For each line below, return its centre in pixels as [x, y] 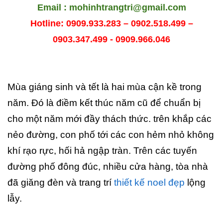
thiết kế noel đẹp [149, 182]
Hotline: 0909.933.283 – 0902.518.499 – [111, 23]
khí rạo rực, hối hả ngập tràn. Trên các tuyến [102, 151]
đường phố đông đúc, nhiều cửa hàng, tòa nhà [108, 167]
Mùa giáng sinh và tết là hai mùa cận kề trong [105, 87]
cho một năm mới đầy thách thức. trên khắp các [110, 119]
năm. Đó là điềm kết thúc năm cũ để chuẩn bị [104, 103]
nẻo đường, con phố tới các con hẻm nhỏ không [111, 135]
